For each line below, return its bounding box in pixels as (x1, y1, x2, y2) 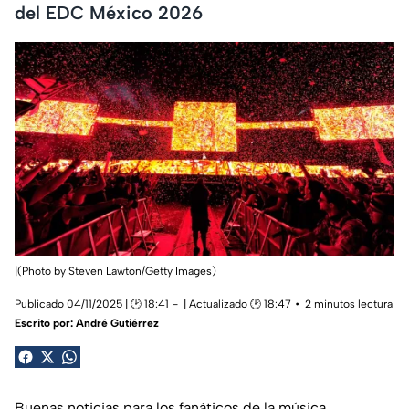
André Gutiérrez (76, 316, 159, 330)
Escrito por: (15, 316, 76, 330)
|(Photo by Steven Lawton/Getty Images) (15, 264, 216, 278)
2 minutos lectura (305, 297, 393, 310)
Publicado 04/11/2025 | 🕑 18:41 (15, 297, 169, 310)
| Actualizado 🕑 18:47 (184, 297, 291, 310)
